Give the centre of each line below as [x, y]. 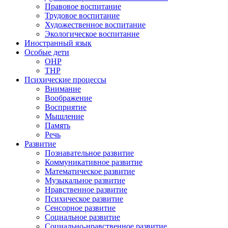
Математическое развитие [90, 172]
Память [58, 126]
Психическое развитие [84, 199]
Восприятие [66, 107]
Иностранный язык [58, 43]
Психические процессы [65, 80]
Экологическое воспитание [92, 34]
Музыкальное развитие [85, 181]
